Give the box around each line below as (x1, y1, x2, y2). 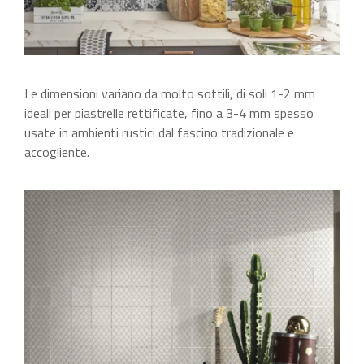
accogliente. (24, 142, 89, 162)
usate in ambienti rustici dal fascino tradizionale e (24, 123, 294, 143)
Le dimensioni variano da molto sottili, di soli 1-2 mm (24, 84, 315, 104)
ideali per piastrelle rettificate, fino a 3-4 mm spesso (24, 103, 314, 123)
